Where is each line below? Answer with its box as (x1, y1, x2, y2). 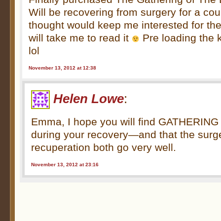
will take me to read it (29, 32, 132, 44)
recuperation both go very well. (31, 142, 177, 153)
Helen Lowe (53, 91, 124, 106)
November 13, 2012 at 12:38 (29, 65, 97, 71)
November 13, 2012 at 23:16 (31, 161, 99, 167)
